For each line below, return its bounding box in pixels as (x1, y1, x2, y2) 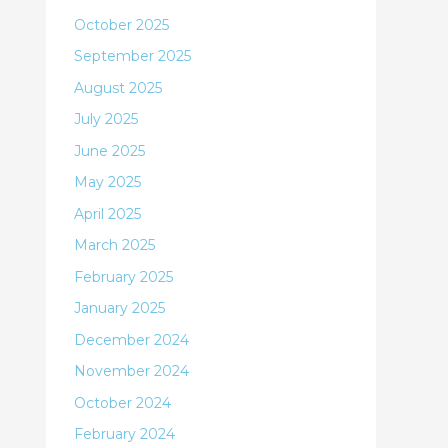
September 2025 (74, 47, 191, 65)
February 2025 (74, 267, 173, 286)
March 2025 (74, 236, 155, 254)
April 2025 (74, 204, 141, 223)
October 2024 (74, 393, 171, 412)
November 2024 (74, 362, 189, 380)
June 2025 (74, 141, 145, 160)
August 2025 (74, 78, 162, 97)
